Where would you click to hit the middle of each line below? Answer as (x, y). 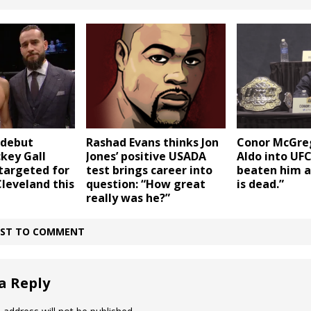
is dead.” (260, 184)
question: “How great (145, 184)
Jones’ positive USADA (146, 156)
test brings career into (149, 170)
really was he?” (128, 197)
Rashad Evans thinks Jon (152, 142)
